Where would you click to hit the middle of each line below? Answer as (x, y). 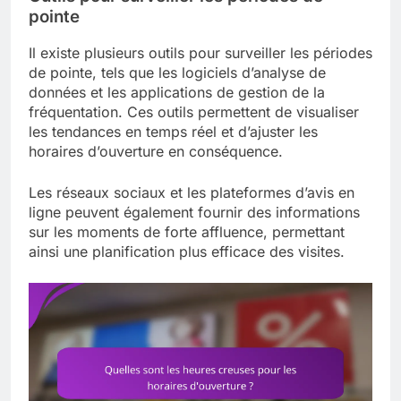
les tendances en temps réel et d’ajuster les (173, 132)
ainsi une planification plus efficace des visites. (187, 252)
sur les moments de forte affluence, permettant (187, 232)
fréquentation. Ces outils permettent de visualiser (194, 112)
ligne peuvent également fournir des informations (194, 213)
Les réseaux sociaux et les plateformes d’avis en (192, 193)
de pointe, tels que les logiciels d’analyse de (177, 73)
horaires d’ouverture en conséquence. (156, 152)
